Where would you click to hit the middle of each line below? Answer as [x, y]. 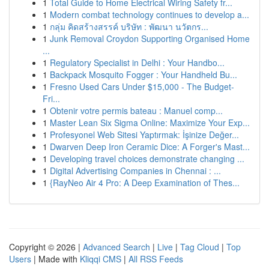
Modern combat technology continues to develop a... [150, 14]
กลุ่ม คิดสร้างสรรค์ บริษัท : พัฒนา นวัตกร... [129, 26]
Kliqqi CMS [101, 259]
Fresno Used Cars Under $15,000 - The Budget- [142, 86]
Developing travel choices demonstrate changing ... [147, 159]
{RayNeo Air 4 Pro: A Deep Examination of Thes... [145, 183]
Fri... [51, 98]
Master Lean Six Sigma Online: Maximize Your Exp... [150, 122]
